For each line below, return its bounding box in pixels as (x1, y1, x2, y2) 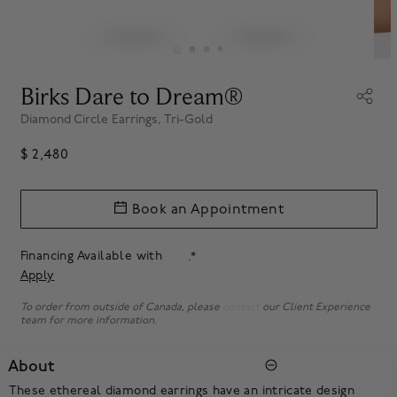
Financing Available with (19, 248, 167, 264)
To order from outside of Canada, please (19, 300, 222, 315)
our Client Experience (259, 300, 370, 315)
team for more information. (19, 314, 157, 328)
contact (222, 300, 260, 315)
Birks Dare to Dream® (19, 81, 243, 112)
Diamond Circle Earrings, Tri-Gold (19, 112, 213, 128)
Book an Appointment (131, 200, 284, 218)
